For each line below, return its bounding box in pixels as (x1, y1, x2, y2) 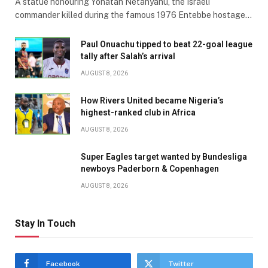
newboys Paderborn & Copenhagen (81, 163, 219, 173)
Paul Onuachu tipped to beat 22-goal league (81, 39, 252, 49)
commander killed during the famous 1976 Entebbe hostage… (15, 10, 252, 20)
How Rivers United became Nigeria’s (81, 95, 224, 105)
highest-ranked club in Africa (81, 107, 196, 117)
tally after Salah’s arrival (81, 51, 175, 61)
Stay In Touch (15, 217, 75, 229)
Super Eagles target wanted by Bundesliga (81, 151, 247, 162)
